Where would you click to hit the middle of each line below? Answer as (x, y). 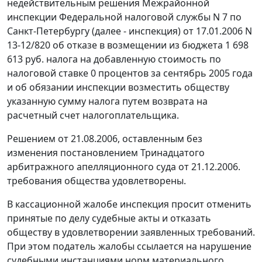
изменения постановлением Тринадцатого (106, 153)
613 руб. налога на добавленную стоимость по (114, 59)
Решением (32, 139)
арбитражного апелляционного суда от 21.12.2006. (124, 167)
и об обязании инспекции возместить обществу (118, 87)
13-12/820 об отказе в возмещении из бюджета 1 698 (128, 45)
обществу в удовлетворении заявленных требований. (131, 232)
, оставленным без (160, 139)
